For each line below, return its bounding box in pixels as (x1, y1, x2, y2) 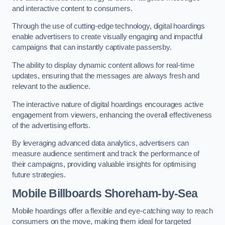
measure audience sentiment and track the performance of (12, 150, 200, 158)
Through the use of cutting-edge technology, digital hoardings (12, 22, 205, 31)
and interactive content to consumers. (12, 4, 133, 13)
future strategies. (12, 171, 66, 179)
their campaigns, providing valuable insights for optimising (12, 160, 196, 169)
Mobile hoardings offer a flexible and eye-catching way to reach (12, 207, 213, 215)
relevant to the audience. (12, 82, 92, 90)
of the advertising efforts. (12, 121, 92, 130)
